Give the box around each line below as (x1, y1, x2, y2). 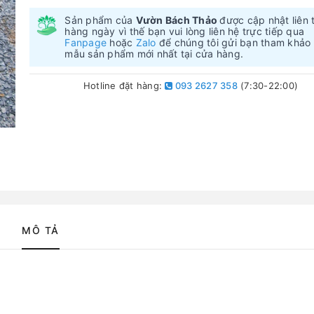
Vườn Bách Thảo (135, 14, 220, 26)
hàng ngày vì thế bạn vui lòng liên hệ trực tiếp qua (64, 25, 305, 37)
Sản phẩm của (64, 14, 136, 26)
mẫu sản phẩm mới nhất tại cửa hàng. (64, 48, 244, 60)
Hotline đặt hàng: (83, 80, 165, 91)
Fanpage (64, 36, 107, 48)
